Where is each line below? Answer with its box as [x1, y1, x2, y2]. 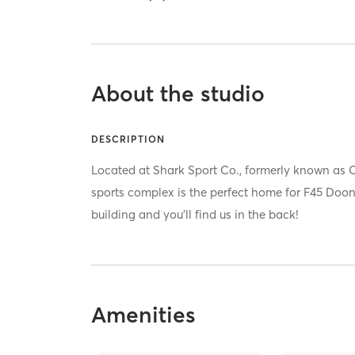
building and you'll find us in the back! [91, 207, 300, 223]
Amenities [91, 301, 197, 329]
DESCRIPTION [91, 133, 166, 146]
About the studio [91, 80, 265, 108]
